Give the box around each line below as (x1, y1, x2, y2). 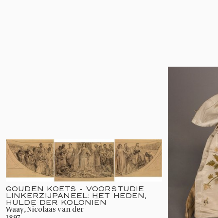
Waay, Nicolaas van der (12, 204, 84, 215)
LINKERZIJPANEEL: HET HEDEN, (6, 191, 147, 200)
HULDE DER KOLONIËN (6, 198, 107, 206)
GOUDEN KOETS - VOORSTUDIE (6, 184, 145, 193)
